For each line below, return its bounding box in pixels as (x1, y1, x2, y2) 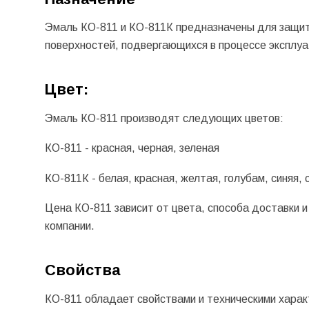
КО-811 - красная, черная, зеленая (44, 142, 219, 154)
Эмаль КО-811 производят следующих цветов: (44, 112, 283, 124)
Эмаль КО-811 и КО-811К (44, 21, 173, 34)
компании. (44, 220, 94, 232)
